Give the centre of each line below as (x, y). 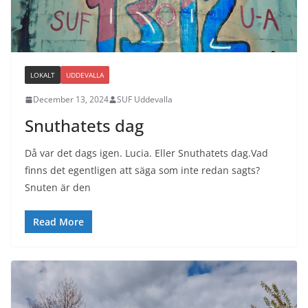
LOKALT (43, 75)
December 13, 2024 (71, 100)
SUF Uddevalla (145, 100)
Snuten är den (58, 188)
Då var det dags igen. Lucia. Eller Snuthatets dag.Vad (146, 153)
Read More (58, 222)
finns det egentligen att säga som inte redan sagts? (142, 170)
